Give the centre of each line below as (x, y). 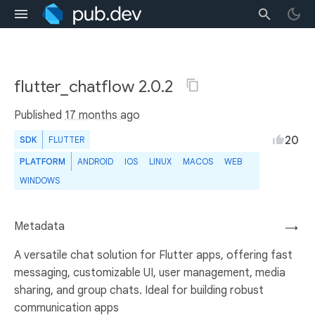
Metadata (39, 226)
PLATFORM (43, 161)
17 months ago (102, 115)
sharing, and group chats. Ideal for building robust (139, 290)
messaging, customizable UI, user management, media (150, 273)
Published (39, 115)
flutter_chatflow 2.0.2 (96, 86)
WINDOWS (40, 180)
